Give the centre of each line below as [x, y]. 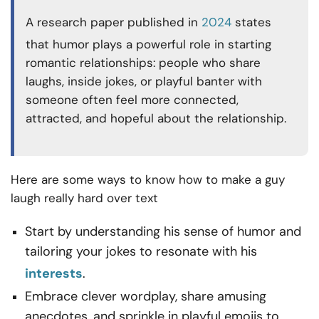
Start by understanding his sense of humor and [163, 232]
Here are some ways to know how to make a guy [148, 180]
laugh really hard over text [84, 198]
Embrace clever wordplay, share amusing [146, 297]
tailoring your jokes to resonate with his [141, 252]
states [253, 22]
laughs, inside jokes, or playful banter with [144, 82]
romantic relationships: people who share [143, 63]
